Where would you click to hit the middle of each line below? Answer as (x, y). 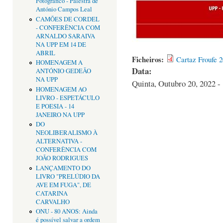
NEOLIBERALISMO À (66, 133)
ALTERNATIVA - (59, 141)
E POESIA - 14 (55, 106)
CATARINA (52, 193)
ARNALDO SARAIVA (65, 36)
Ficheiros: (149, 59)
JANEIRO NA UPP (60, 114)
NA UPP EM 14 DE (61, 44)
